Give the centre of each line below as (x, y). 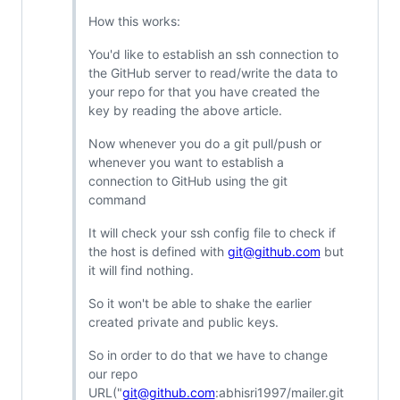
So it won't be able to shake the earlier (200, 304)
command (117, 200)
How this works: (134, 21)
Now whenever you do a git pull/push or (204, 144)
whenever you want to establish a (186, 162)
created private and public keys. (183, 322)
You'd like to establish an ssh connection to (213, 54)
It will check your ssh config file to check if (212, 233)
